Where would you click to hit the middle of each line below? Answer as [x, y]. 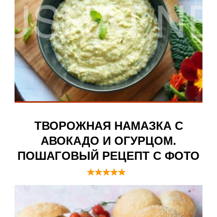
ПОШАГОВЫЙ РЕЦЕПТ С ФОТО [108, 155]
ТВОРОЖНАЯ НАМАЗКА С [108, 125]
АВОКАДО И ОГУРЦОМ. [108, 140]
